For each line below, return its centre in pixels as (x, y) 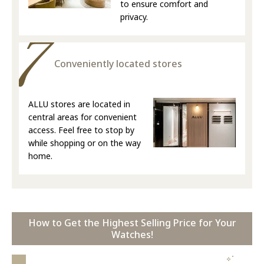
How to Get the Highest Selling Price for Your (132, 223)
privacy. (134, 17)
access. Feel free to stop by (81, 130)
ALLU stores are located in (79, 104)
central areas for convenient (82, 117)
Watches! (132, 235)
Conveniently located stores (118, 64)
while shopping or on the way (85, 143)
